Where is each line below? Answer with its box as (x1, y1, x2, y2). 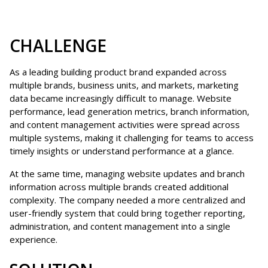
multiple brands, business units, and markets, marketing (10, 78, 239, 91)
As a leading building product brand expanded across (10, 65, 227, 78)
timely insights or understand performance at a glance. (10, 144, 234, 157)
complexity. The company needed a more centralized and (10, 193, 245, 206)
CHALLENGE (10, 33, 106, 57)
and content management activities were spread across (10, 118, 240, 130)
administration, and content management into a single (10, 220, 230, 232)
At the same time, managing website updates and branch (10, 167, 245, 179)
